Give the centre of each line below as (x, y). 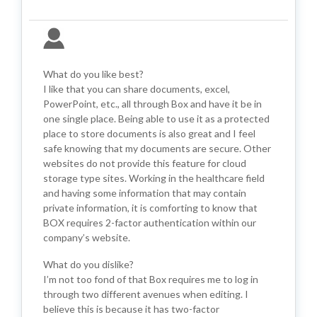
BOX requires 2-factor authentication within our (150, 222)
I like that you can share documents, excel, (137, 88)
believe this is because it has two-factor (131, 309)
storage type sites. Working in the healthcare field (154, 178)
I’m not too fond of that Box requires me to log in (151, 279)
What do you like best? (93, 74)
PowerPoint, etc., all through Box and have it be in (152, 103)
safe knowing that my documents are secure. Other (157, 148)
